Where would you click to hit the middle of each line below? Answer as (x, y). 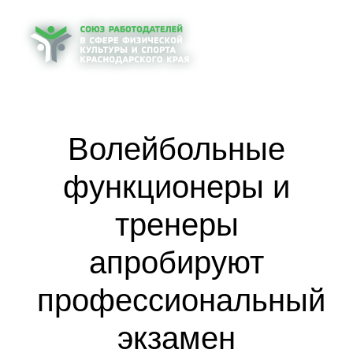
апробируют (176, 260)
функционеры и (176, 184)
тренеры (176, 222)
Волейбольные (176, 146)
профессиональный (182, 297)
